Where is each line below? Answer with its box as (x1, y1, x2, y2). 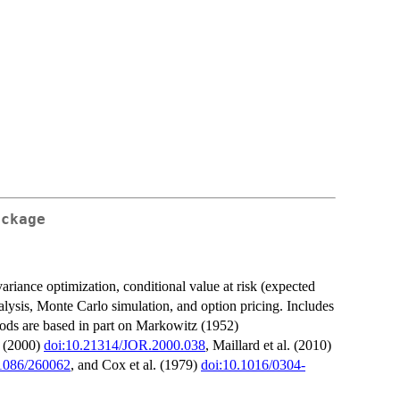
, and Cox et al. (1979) (71, 356, 201, 372)
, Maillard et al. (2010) (205, 337, 331, 353)
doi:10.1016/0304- (201, 356, 305, 372)
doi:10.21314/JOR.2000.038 (44, 337, 205, 353)
